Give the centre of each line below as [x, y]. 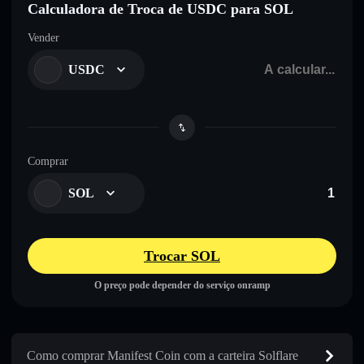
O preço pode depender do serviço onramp [182, 285]
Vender [43, 37]
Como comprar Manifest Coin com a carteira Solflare [162, 355]
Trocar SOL [182, 256]
